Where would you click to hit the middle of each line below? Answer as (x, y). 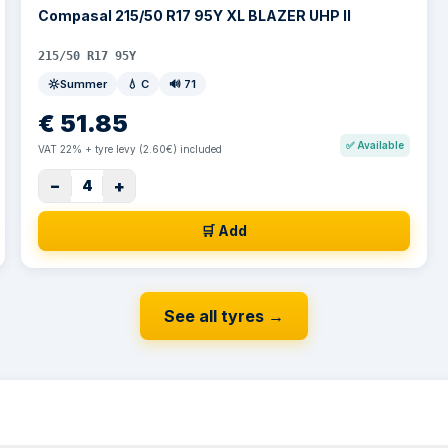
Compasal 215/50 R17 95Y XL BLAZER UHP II (195, 15)
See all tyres (214, 316)
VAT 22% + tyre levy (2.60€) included (130, 149)
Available (380, 145)
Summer (84, 84)
